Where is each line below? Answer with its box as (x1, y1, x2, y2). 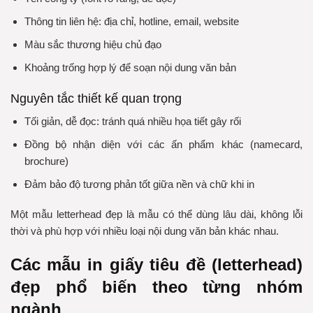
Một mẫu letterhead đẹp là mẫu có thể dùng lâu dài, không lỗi (10, 208, 303, 221)
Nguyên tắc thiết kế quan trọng (10, 91, 182, 105)
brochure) (24, 154, 68, 167)
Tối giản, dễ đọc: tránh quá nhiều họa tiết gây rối (24, 115, 241, 127)
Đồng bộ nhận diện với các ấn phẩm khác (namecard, (24, 138, 303, 150)
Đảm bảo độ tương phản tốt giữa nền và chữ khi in (24, 177, 254, 190)
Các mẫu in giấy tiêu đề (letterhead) (10, 254, 303, 274)
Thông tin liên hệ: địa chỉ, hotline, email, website (24, 15, 239, 28)
